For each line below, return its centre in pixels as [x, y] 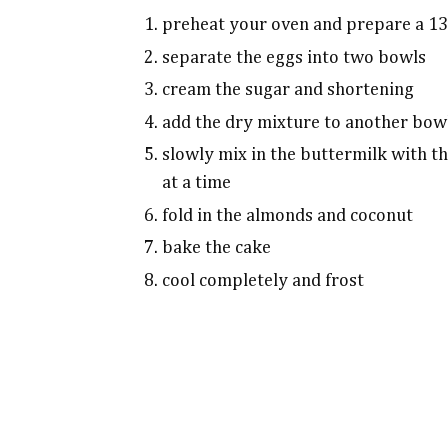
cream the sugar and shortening [288, 90]
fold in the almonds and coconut [288, 215]
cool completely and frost [263, 280]
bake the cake [217, 248]
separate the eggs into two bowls [294, 57]
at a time [197, 183]
